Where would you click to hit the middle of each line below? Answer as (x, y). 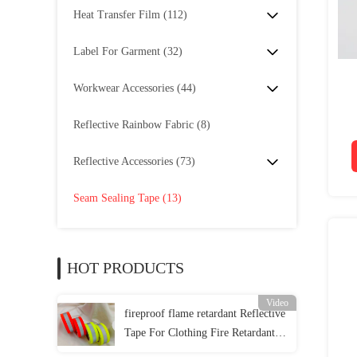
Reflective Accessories (123, 161)
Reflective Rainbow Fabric (133, 125)
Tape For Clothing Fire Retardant (200, 333)
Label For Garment (117, 51)
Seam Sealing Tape (116, 198)
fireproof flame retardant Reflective (205, 314)
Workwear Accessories (124, 88)
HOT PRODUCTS (126, 268)
